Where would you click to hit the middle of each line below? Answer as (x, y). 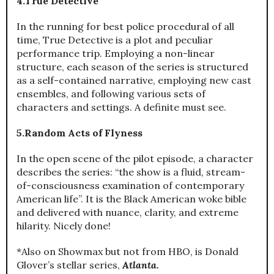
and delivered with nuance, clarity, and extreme (128, 212)
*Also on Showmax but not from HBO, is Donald (128, 251)
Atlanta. (141, 265)
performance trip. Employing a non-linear (116, 53)
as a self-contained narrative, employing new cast (134, 80)
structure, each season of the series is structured (132, 66)
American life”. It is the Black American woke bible (131, 198)
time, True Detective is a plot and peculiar (115, 39)
